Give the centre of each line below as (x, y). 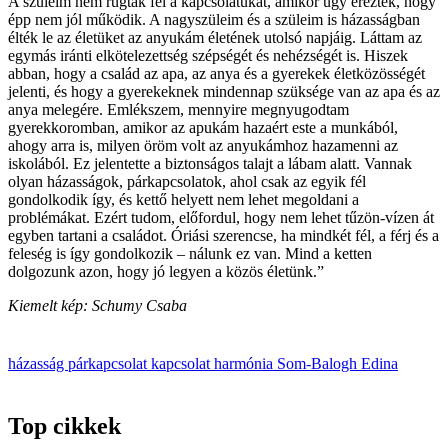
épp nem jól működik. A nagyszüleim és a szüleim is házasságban (214, 19)
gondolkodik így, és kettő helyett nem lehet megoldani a (183, 199)
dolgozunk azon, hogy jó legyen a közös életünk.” (166, 271)
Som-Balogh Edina (337, 363)
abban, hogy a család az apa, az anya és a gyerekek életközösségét (216, 73)
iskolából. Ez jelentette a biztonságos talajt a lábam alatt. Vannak (210, 163)
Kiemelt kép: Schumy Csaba (97, 305)
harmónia (245, 363)
